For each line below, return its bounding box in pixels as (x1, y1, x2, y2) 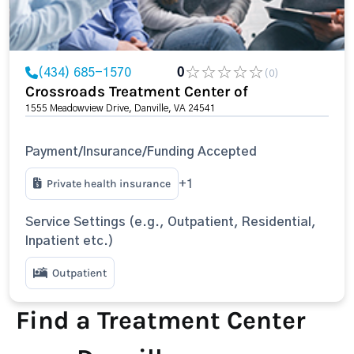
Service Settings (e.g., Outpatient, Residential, (25, 216, 316, 228)
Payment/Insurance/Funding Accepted (25, 145, 257, 158)
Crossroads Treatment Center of (25, 83, 248, 100)
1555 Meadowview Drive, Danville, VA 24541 (25, 104, 216, 113)
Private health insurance (47, 177, 171, 190)
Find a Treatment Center (16, 306, 306, 335)
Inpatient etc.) (25, 235, 114, 247)
